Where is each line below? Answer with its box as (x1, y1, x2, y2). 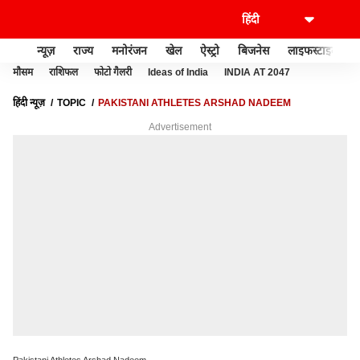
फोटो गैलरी (94, 67, 132, 78)
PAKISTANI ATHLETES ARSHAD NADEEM (98, 97, 291, 108)
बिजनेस (238, 43, 269, 57)
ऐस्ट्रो (200, 43, 219, 57)
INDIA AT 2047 (224, 67, 290, 78)
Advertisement (149, 121, 211, 133)
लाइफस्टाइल (288, 43, 338, 57)
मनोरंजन (112, 43, 147, 57)
